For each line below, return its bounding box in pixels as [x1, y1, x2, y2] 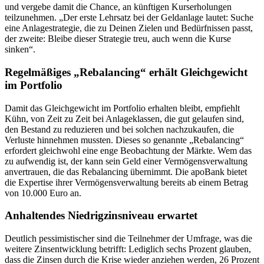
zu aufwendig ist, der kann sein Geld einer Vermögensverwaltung [5, 156, 247, 166]
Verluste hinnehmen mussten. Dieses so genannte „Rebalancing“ [5, 134, 244, 145]
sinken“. [5, 44, 35, 55]
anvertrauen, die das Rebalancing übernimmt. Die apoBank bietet [5, 166, 247, 177]
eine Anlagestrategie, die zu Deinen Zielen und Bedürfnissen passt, [5, 23, 253, 34]
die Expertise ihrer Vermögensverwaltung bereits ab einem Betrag [5, 177, 248, 187]
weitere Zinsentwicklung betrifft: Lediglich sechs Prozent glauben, [5, 244, 251, 255]
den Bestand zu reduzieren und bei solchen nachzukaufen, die [5, 124, 234, 134]
